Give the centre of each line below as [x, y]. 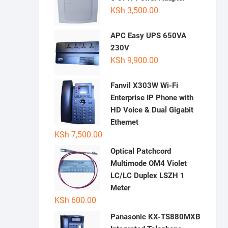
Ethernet [124, 122]
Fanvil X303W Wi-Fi [144, 86]
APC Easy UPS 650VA [148, 36]
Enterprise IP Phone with [152, 98]
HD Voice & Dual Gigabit [152, 110]
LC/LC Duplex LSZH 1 [148, 176]
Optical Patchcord [141, 151]
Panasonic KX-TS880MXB [155, 217]
